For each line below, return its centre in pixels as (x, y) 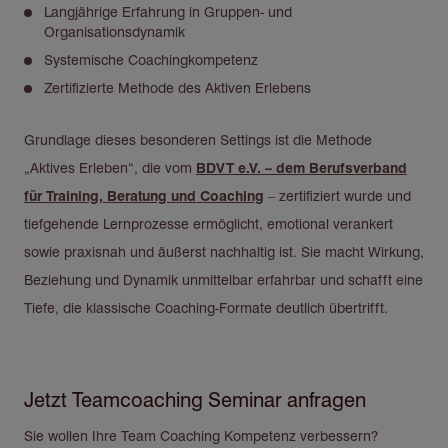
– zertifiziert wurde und (337, 195)
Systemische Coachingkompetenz (151, 59)
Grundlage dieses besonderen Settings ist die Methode (198, 139)
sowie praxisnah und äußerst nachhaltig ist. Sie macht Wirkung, (224, 251)
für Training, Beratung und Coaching (144, 195)
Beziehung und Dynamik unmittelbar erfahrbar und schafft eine (223, 279)
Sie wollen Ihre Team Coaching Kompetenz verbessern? (201, 435)
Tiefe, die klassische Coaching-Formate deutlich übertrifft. (206, 307)
